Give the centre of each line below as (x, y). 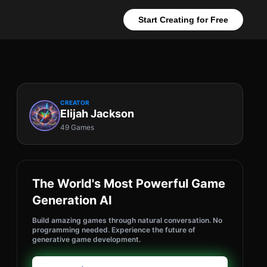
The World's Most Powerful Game (129, 184)
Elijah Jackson (97, 114)
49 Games (77, 127)
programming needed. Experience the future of (114, 230)
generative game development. (86, 239)
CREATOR (75, 103)
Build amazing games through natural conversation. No (127, 220)
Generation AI (72, 200)
